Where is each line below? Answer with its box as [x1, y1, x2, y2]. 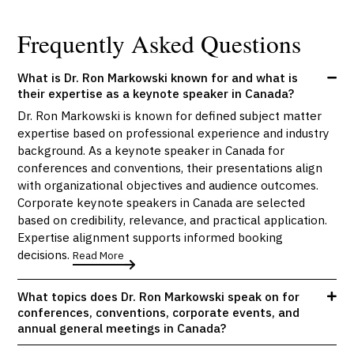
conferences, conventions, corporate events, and [17, 304, 300, 321]
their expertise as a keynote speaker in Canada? [17, 85, 295, 101]
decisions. [17, 247, 73, 263]
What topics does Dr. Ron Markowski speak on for [17, 288, 300, 305]
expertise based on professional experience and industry [17, 125, 330, 141]
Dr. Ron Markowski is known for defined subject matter [17, 107, 322, 124]
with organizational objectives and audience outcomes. [17, 177, 319, 194]
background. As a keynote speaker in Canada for [17, 142, 285, 159]
